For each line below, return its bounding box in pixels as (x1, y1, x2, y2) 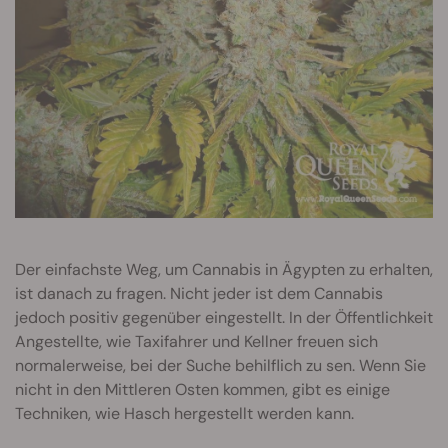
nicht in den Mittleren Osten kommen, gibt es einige (15, 379, 390, 401)
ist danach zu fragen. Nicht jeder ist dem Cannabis (15, 283, 383, 305)
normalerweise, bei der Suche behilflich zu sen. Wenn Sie (15, 355, 426, 377)
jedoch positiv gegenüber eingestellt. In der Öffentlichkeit (15, 307, 433, 329)
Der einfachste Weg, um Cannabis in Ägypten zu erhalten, (15, 259, 433, 281)
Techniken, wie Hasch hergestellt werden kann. (15, 403, 354, 425)
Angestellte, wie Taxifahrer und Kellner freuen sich (15, 331, 378, 353)
